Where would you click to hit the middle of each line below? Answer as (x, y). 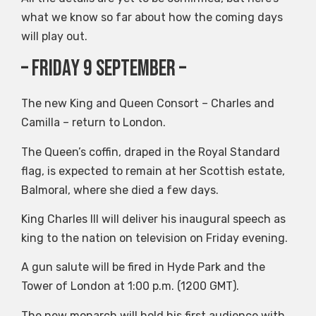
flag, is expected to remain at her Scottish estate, (153, 171)
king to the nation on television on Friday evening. (154, 238)
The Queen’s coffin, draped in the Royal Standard (151, 152)
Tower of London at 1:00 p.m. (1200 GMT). (130, 286)
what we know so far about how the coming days (152, 17)
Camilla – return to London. (93, 123)
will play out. (54, 36)
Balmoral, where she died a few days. (120, 190)
